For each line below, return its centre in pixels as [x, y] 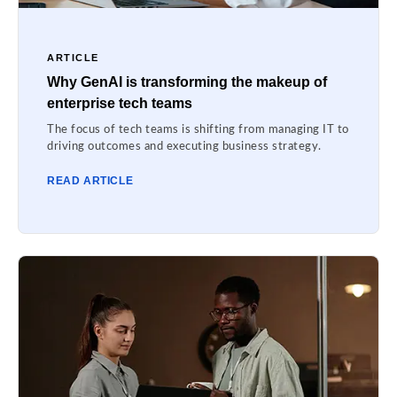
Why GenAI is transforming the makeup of [187, 82]
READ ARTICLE [90, 181]
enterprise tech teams [120, 104]
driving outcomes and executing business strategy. [184, 147]
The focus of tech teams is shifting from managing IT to [198, 130]
